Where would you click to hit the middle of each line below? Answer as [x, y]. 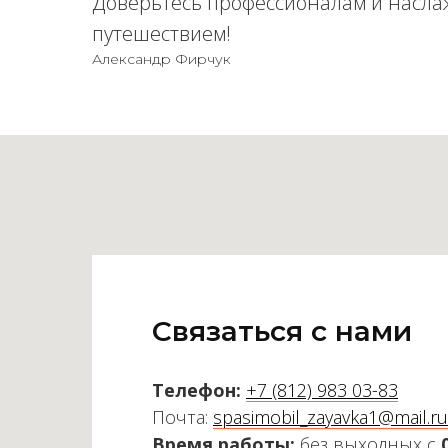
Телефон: [196, 390]
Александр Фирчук [161, 59]
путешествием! [161, 33]
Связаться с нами [282, 331]
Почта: [182, 417]
